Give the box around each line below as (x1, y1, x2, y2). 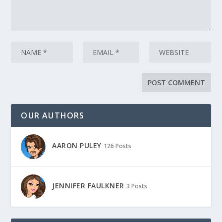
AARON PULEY (52, 141, 102, 151)
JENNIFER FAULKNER (52, 181, 124, 191)
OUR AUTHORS (21, 110, 85, 121)
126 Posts (103, 142, 131, 151)
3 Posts (126, 182, 147, 191)
